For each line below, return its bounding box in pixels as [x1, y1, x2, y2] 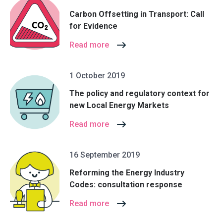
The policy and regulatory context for [69, 88, 210, 98]
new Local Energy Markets [69, 100, 169, 110]
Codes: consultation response [69, 179, 182, 189]
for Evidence [69, 21, 117, 31]
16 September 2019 [69, 150, 140, 160]
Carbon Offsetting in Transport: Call [69, 9, 204, 19]
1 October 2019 [69, 71, 125, 80]
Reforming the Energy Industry [69, 167, 184, 177]
